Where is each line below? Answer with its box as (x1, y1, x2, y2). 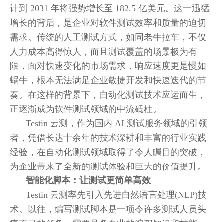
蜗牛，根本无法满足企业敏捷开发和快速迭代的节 (10, 75, 206, 85)
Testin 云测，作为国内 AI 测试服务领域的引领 (26, 118, 207, 128)
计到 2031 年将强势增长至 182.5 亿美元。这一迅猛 (10, 3, 210, 13)
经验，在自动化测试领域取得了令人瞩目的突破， (10, 147, 206, 157)
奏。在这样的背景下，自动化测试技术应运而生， (10, 90, 206, 100)
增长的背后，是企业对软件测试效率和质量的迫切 (10, 18, 206, 28)
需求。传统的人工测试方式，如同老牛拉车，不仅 (10, 32, 206, 42)
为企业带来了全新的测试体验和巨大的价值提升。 (10, 162, 206, 171)
